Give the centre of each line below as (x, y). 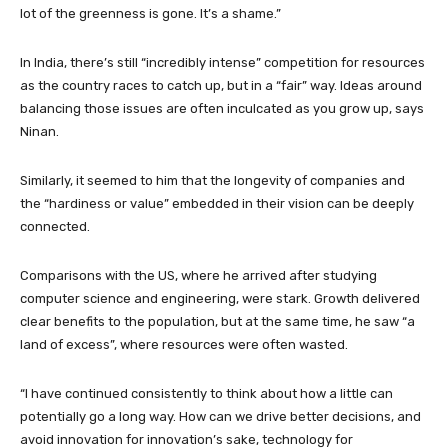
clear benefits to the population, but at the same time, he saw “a (217, 322)
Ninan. (39, 132)
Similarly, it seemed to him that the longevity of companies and (212, 181)
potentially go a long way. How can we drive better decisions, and (220, 417)
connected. (55, 227)
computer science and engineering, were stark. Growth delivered (220, 299)
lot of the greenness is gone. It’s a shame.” (150, 14)
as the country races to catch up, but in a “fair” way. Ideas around (221, 86)
